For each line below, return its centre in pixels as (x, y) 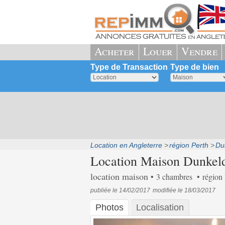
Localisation (160, 207)
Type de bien (194, 67)
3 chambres (175, 177)
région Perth (189, 145)
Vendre (199, 51)
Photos (109, 207)
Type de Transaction (129, 67)
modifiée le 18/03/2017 (184, 190)
